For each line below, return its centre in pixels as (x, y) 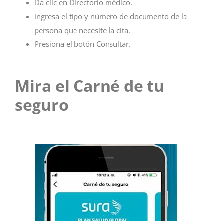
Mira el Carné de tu (90, 86)
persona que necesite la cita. (82, 30)
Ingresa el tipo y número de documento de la (111, 16)
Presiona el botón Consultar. (83, 44)
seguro (44, 105)
